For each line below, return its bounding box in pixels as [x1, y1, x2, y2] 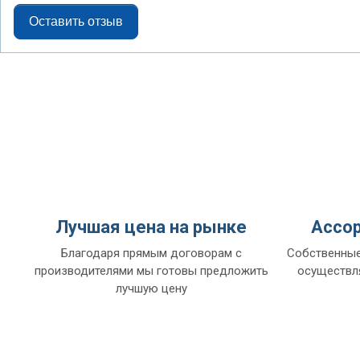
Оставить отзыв [29, 14, 123, 28]
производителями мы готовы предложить [34, 264, 268, 278]
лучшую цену [115, 281, 187, 296]
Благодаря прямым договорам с [60, 246, 242, 260]
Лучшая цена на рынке [55, 217, 247, 237]
